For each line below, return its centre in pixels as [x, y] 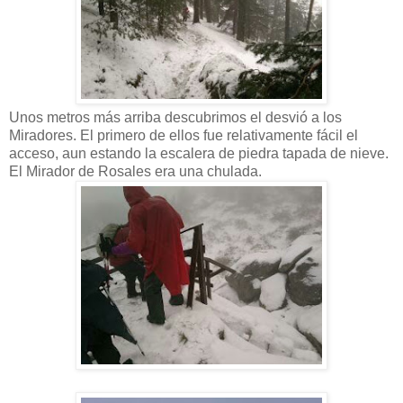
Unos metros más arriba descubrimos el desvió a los [175, 117]
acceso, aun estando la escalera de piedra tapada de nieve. [201, 153]
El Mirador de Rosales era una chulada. [135, 171]
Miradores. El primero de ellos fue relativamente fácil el [184, 135]
